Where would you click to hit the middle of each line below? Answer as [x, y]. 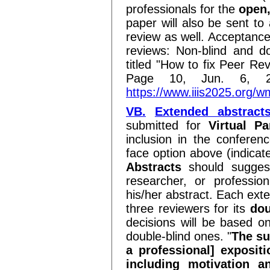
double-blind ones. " [179, 236]
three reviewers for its [188, 209]
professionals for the [182, 9]
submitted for [168, 125]
